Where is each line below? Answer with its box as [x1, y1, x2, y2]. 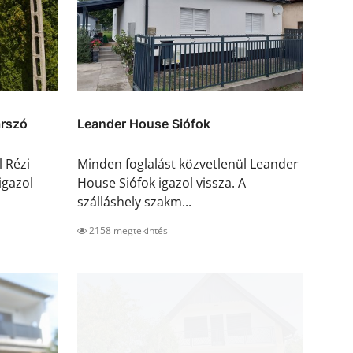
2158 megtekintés [87, 224, 168, 238]
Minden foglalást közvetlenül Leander [77, 155, 299, 173]
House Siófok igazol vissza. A [77, 174, 246, 192]
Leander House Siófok [77, 116, 210, 132]
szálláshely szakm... [77, 193, 191, 211]
